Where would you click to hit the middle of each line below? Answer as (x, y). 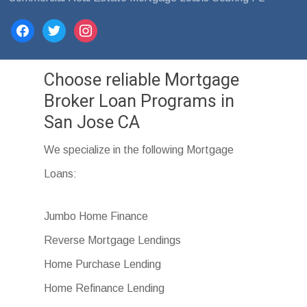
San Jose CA (92, 122)
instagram (98, 29)
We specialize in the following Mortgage (139, 149)
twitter (58, 29)
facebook (33, 29)
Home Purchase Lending (103, 264)
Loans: (61, 173)
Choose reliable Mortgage (142, 79)
